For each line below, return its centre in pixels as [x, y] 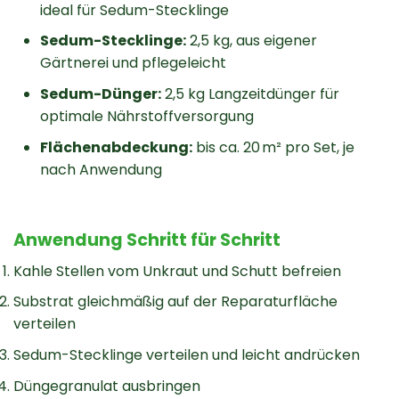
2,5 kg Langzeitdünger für [250, 94]
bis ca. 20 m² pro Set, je [273, 147]
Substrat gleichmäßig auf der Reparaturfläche [175, 302]
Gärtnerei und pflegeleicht [133, 63]
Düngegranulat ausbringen [107, 386]
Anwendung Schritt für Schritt [147, 240]
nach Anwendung [101, 169]
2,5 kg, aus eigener [252, 41]
